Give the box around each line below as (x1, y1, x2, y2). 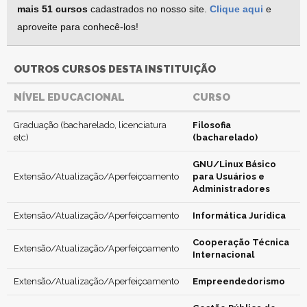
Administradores (193, 184, 270, 194)
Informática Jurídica (193, 210, 286, 221)
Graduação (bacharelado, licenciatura (14, 120, 167, 130)
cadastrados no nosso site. (88, 3, 210, 14)
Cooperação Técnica (193, 237, 289, 247)
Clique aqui (210, 3, 263, 14)
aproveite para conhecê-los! (17, 21, 138, 32)
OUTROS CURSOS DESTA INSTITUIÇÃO (14, 63, 216, 75)
